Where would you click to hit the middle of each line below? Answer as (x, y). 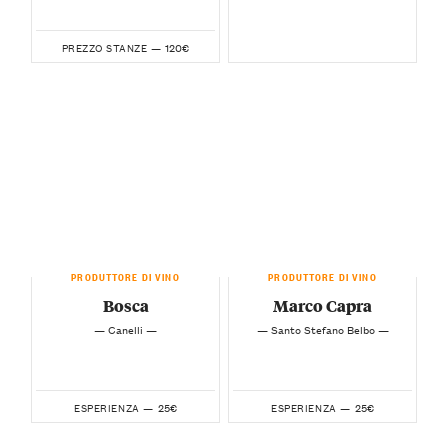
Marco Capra (322, 305)
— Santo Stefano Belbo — (322, 329)
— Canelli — (125, 329)
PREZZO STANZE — (111, 48)
